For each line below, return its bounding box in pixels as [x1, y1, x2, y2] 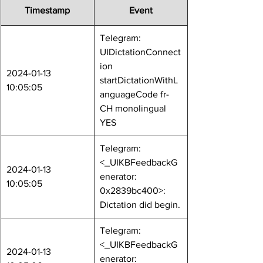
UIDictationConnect [100, 47, 181, 57]
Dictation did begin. [100, 200, 180, 210]
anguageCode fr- [100, 89, 169, 99]
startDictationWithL [100, 75, 178, 85]
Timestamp [25, 5, 70, 15]
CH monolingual [100, 103, 168, 113]
